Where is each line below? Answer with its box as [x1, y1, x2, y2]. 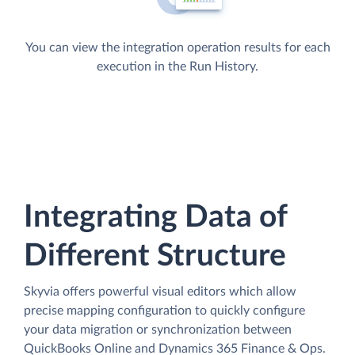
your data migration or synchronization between [24, 323, 292, 336]
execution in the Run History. [97, 59, 258, 73]
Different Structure [24, 240, 286, 272]
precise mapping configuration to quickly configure [24, 303, 305, 317]
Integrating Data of [24, 201, 287, 233]
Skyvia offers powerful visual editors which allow [24, 284, 296, 298]
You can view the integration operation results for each [25, 40, 330, 54]
